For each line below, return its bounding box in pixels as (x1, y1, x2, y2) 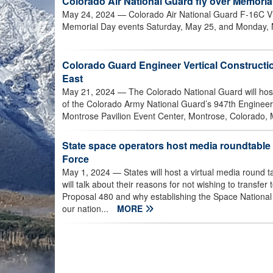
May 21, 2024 (62, 85, 115, 98)
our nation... (62, 202, 111, 215)
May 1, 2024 (62, 166, 110, 179)
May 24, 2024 (62, 8, 115, 20)
